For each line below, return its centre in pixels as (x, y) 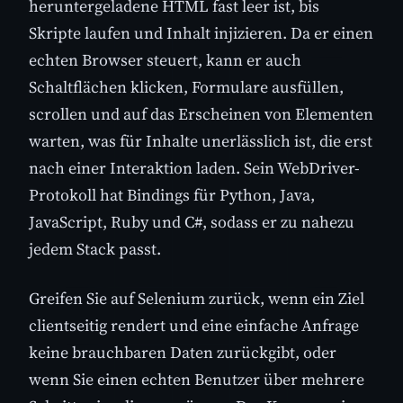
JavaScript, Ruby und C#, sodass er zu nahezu (192, 222)
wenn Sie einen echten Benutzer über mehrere (197, 380)
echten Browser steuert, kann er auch (165, 60)
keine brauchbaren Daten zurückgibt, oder (183, 353)
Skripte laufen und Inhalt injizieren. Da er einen (201, 33)
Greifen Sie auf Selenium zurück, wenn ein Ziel (197, 299)
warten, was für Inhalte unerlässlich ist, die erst (201, 141)
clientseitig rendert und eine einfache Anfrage (194, 326)
